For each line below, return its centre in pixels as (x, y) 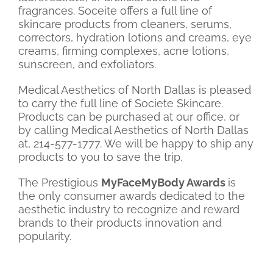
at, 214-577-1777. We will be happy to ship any (136, 144)
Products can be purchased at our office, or (129, 117)
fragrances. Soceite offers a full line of (115, 11)
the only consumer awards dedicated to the (132, 196)
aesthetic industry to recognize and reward (129, 210)
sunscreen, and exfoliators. (87, 65)
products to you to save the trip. (100, 157)
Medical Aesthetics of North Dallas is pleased (135, 90)
